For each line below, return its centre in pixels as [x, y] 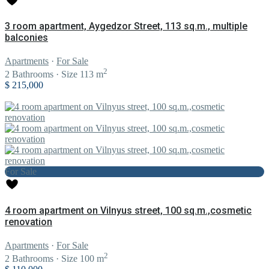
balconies [26, 37]
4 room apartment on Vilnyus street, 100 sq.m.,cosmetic [128, 210]
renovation [29, 222]
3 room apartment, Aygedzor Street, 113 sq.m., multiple [126, 26]
